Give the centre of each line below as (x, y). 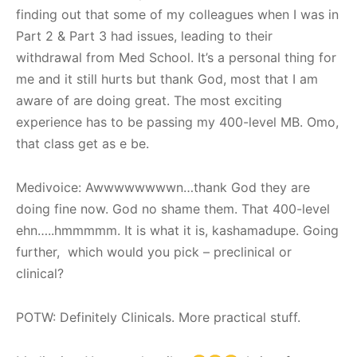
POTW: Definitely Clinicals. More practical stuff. (158, 317)
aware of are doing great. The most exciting (149, 100)
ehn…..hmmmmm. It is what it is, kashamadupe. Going (177, 230)
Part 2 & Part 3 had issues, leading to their (144, 35)
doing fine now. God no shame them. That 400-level (173, 208)
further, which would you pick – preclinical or (154, 251)
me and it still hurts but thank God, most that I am (167, 78)
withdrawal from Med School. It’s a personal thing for (176, 57)
